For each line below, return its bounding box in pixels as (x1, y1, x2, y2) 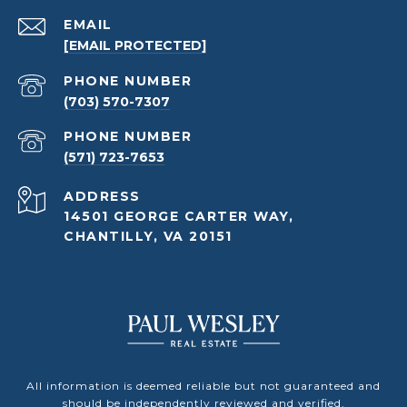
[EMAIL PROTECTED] (64, 37, 206, 55)
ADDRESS (64, 188, 141, 205)
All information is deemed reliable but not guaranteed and (26, 379, 381, 393)
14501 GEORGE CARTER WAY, (64, 208, 293, 225)
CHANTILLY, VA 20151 (64, 228, 233, 245)
